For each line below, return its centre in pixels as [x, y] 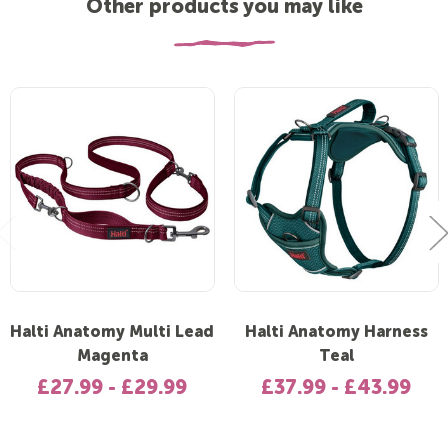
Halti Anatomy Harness [336, 333]
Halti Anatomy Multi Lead [112, 333]
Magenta [112, 357]
